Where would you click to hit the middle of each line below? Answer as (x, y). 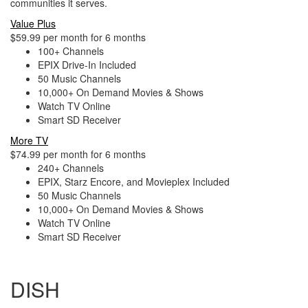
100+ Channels (71, 51)
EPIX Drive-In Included (87, 65)
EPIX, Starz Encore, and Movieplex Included (134, 181)
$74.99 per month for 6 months (78, 154)
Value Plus (33, 23)
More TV (29, 140)
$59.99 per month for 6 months (78, 37)
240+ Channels (71, 168)
